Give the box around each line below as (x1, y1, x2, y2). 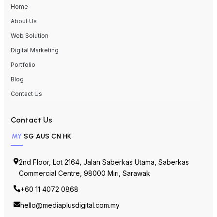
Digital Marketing (11, 50, 59, 58)
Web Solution (11, 36, 48, 44)
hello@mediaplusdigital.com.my (20, 205, 120, 214)
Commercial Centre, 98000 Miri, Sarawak (19, 173, 150, 182)
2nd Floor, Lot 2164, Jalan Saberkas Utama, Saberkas (19, 162, 189, 170)
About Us (11, 21, 37, 29)
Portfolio (11, 65, 35, 73)
